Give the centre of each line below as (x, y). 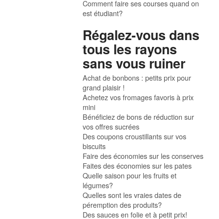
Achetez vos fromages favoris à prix (138, 97)
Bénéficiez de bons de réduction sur (139, 117)
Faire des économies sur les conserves (143, 156)
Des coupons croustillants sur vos (135, 136)
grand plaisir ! (104, 88)
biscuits (94, 146)
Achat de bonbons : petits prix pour (137, 78)
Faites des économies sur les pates (137, 166)
